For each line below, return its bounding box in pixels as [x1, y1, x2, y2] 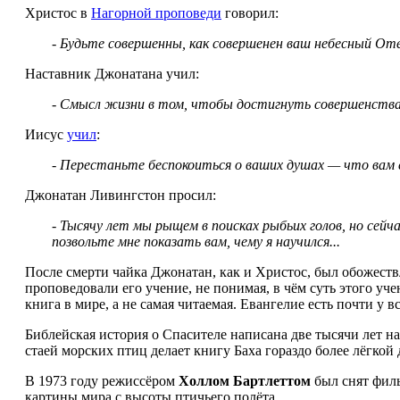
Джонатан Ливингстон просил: [25, 187, 216, 204]
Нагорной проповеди [91, 5, 221, 21]
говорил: [221, 5, 279, 21]
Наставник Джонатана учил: [25, 66, 199, 82]
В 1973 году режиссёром [25, 373, 179, 389]
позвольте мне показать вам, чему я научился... [52, 234, 340, 250]
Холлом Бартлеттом [179, 373, 311, 389]
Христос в [25, 5, 91, 21]
